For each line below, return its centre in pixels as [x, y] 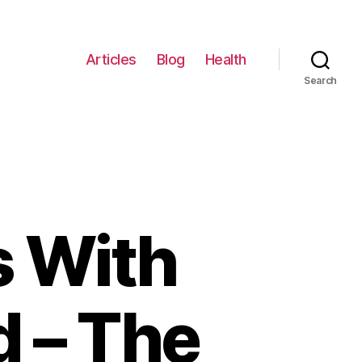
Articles [111, 59]
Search [320, 80]
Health [225, 59]
